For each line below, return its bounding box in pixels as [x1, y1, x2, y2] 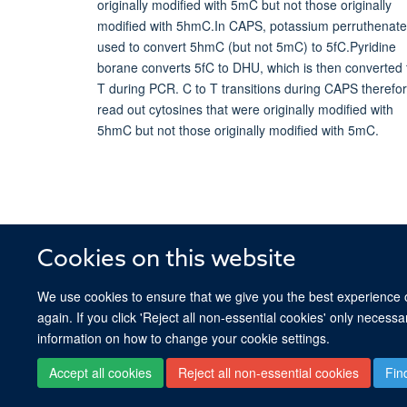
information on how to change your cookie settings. [37, 328, 331, 347]
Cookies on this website [37, 247, 297, 273]
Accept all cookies [49, 362, 153, 382]
